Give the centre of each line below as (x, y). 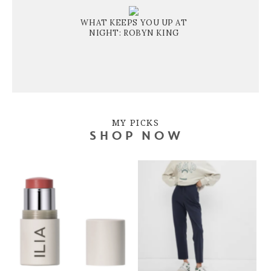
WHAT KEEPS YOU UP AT (134, 22)
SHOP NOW (135, 136)
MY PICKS (135, 122)
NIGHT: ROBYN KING (134, 33)
